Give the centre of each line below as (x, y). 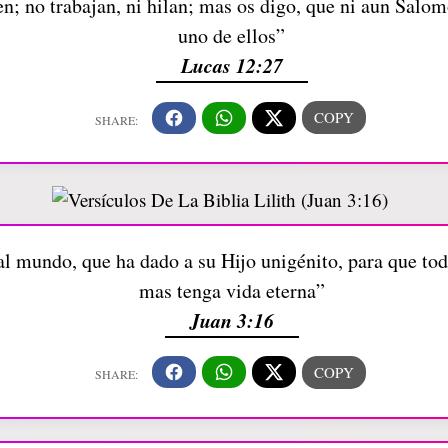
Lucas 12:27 (231, 65)
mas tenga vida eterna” (231, 290)
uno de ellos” (231, 35)
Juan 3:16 (231, 319)
